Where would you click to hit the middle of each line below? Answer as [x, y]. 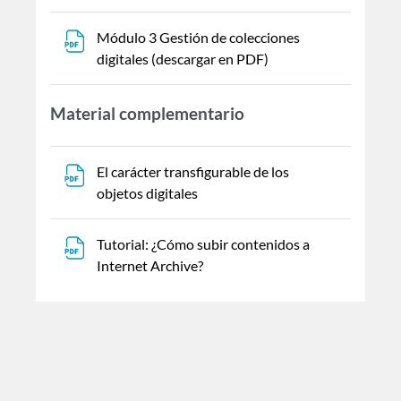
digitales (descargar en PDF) [184, 58]
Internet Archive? [151, 265]
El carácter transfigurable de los [193, 171]
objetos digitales [149, 192]
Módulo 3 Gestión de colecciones [198, 37]
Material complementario [147, 113]
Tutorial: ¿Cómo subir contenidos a [203, 243]
